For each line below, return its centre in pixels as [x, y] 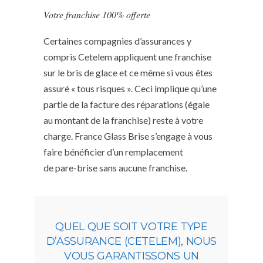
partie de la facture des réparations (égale [127, 104]
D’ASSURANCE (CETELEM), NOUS [131, 241]
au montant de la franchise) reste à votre [123, 120]
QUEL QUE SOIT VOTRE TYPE [131, 226]
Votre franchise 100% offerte [97, 14]
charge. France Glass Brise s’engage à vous [128, 136]
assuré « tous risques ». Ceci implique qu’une [130, 88]
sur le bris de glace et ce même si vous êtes [128, 72]
